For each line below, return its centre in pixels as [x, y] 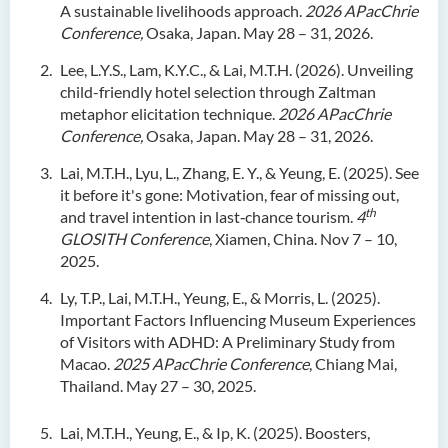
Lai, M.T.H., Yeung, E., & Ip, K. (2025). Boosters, [215, 432]
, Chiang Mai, [353, 363]
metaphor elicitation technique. [169, 113]
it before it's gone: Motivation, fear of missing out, [229, 194]
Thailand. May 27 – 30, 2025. [158, 385]
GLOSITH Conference [134, 238]
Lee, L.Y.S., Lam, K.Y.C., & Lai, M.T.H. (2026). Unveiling [236, 69]
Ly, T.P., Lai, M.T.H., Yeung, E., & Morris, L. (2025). [220, 297]
